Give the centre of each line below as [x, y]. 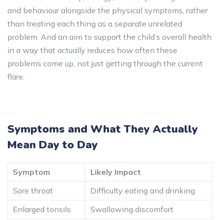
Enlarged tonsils [42, 209]
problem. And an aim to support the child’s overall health [110, 37]
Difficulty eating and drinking [143, 190]
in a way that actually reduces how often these [92, 50]
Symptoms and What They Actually [103, 129]
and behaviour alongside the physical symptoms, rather [108, 10]
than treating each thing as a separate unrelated [95, 23]
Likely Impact [116, 172]
